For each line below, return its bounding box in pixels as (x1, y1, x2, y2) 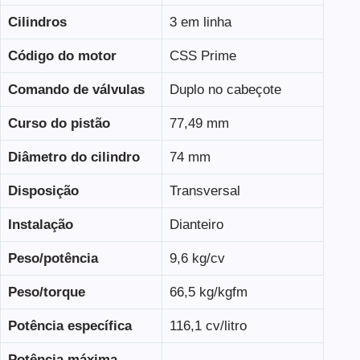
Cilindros (7, 14, 67, 30)
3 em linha (169, 14, 231, 30)
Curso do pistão (7, 115, 110, 131)
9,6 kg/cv (169, 250, 225, 266)
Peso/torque (7, 284, 85, 300)
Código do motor (7, 47, 117, 63)
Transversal (169, 182, 240, 198)
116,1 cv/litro (169, 317, 247, 333)
